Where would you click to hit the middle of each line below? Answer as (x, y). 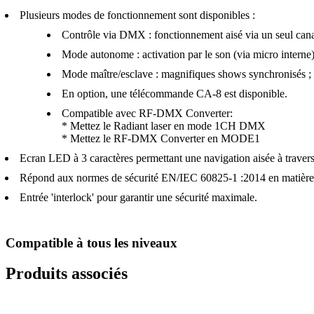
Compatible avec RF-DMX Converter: (147, 113)
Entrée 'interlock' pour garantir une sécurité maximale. (138, 197)
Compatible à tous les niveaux (91, 243)
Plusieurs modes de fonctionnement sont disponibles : (137, 15)
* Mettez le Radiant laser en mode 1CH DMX (164, 125)
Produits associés (67, 274)
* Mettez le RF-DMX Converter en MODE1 (161, 138)
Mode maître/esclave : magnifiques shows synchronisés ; (186, 74)
